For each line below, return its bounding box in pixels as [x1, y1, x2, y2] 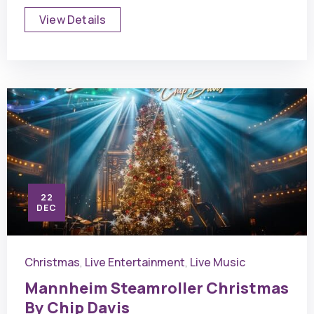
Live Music [190, 254, 245, 271]
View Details [39, 12, 107, 28]
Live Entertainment [85, 254, 185, 271]
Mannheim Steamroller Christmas [25, 278, 289, 299]
